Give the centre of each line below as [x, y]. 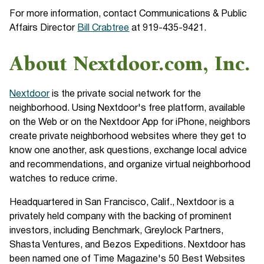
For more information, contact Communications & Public [128, 14]
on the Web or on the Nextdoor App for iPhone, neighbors [130, 123]
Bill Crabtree [103, 28]
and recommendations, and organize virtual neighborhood [130, 165]
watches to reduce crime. [64, 179]
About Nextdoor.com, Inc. [130, 66]
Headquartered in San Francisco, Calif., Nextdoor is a [122, 203]
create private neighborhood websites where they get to [128, 137]
